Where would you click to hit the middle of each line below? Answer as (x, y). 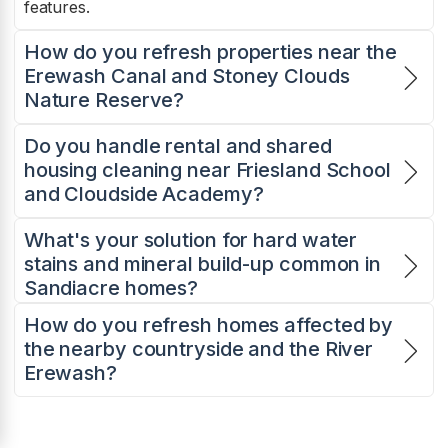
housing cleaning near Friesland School (207, 170)
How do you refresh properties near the (210, 52)
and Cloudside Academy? (143, 194)
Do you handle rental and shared (177, 146)
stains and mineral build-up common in (202, 264)
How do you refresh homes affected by (208, 325)
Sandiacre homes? (111, 288)
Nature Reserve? (104, 100)
